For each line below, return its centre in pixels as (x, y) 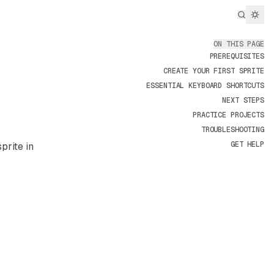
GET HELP (247, 144)
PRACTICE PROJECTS (228, 115)
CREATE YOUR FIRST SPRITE (213, 71)
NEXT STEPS (243, 100)
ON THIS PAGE (239, 44)
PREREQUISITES (237, 56)
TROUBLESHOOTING (232, 130)
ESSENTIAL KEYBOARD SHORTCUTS (205, 86)
